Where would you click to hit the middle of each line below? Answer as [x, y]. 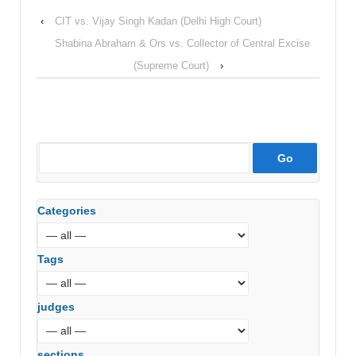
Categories [67, 211]
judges [56, 306]
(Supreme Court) [171, 66]
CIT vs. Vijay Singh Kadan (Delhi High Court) [158, 21]
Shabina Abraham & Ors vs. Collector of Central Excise [182, 44]
